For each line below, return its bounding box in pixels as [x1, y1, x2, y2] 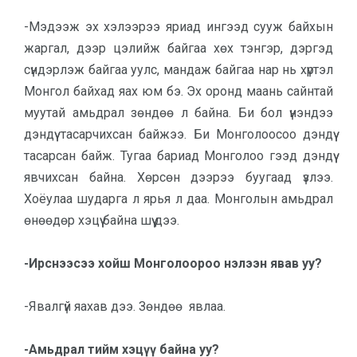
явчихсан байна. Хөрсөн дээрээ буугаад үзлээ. [24, 170, 333, 185]
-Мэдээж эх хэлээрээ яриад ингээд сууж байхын [24, 19, 333, 34]
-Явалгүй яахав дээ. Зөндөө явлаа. [24, 299, 226, 314]
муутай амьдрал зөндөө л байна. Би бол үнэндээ [24, 105, 333, 120]
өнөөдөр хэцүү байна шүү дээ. [24, 213, 182, 228]
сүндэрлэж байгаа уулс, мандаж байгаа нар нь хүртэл [24, 62, 333, 77]
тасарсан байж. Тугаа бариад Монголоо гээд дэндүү [24, 148, 333, 163]
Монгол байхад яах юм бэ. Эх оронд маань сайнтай [24, 84, 333, 99]
